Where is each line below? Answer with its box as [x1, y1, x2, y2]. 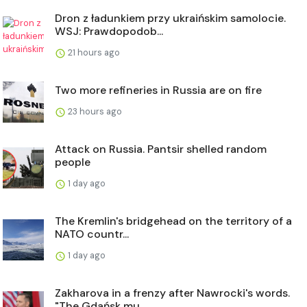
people [55, 155, 90, 170]
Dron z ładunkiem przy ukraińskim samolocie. [55, 11, 286, 26]
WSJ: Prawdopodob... [55, 24, 163, 39]
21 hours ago [66, 47, 120, 59]
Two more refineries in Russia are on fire [55, 83, 262, 98]
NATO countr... [55, 227, 129, 242]
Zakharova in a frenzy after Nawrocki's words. [55, 286, 290, 301]
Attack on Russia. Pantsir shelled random [55, 142, 267, 157]
